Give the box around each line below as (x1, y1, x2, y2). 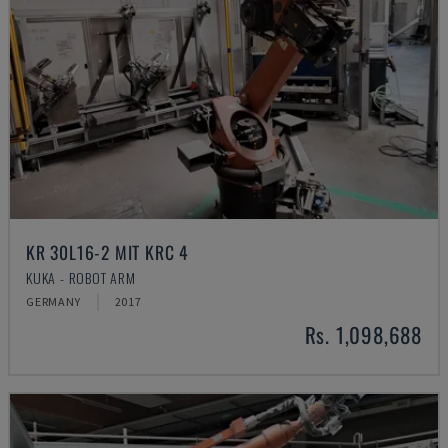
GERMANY (26, 294, 81, 309)
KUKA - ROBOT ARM (26, 267, 136, 288)
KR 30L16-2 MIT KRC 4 (26, 239, 189, 265)
